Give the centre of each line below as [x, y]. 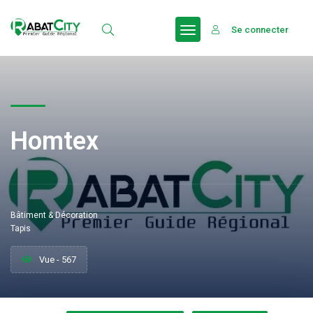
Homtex [54, 141]
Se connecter [259, 30]
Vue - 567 [58, 260]
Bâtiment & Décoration [54, 215]
